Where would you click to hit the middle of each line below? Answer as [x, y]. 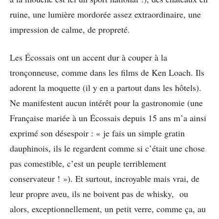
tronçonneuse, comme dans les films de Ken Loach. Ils [107, 72]
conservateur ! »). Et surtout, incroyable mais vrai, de [105, 178]
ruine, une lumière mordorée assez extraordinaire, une [105, 14]
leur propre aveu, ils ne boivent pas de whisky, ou [99, 193]
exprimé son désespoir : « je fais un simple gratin [97, 133]
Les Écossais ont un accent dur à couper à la [88, 57]
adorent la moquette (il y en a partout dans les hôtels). [106, 87]
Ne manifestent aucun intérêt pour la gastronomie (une [106, 102]
